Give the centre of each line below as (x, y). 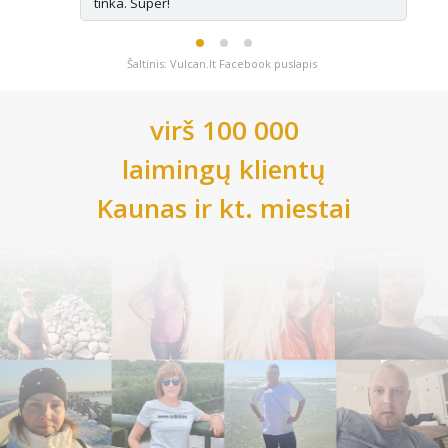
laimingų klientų (224, 169)
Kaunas (142, 208)
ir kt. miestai (269, 208)
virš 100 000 (224, 130)
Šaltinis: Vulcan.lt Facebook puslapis (221, 64)
